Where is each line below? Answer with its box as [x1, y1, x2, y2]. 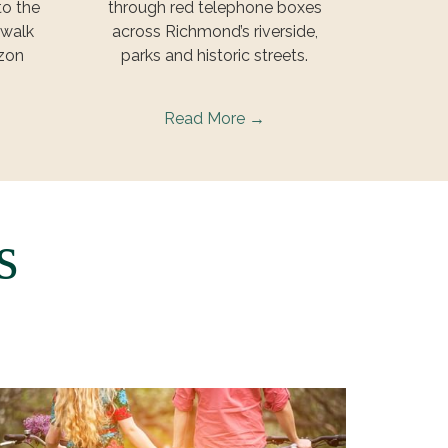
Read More [164, 108, 250, 128]
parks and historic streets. [121, 45, 309, 65]
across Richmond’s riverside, [111, 21, 318, 41]
